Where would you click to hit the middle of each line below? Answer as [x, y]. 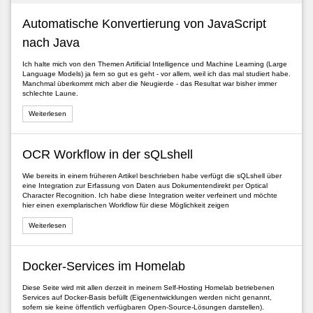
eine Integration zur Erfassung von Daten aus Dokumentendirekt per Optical [145, 186]
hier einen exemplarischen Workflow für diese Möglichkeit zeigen [125, 205]
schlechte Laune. [50, 94]
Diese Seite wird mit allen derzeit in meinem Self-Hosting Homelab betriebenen [148, 287]
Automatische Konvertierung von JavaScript [144, 24]
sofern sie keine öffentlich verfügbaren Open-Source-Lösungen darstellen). [143, 307]
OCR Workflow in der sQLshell [107, 155]
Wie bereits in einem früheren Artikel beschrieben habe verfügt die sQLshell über [152, 176]
